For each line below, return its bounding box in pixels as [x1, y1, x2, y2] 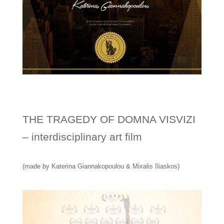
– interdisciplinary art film [22, 131, 142, 142]
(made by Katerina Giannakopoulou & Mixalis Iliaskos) [22, 162, 179, 170]
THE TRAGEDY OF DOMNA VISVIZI [22, 113, 195, 125]
